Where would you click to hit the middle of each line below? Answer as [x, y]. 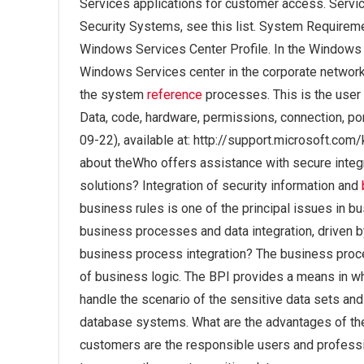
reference [175, 95]
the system [113, 95]
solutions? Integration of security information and [221, 186]
